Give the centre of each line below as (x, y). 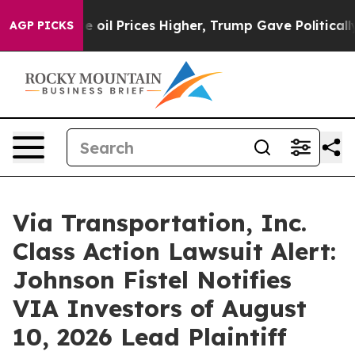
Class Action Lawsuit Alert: (174, 251)
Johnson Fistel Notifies (152, 280)
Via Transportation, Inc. (160, 223)
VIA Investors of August (160, 308)
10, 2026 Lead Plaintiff (150, 337)
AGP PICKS (42, 25)
